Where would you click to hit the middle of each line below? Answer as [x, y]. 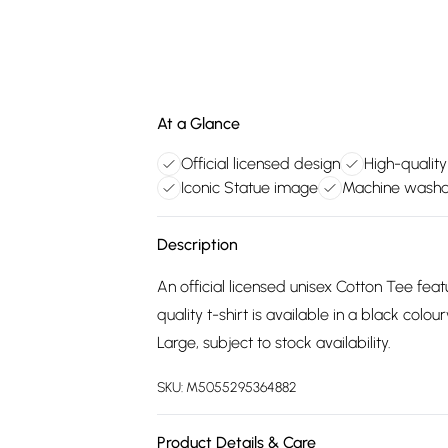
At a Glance [198, 123]
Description [197, 244]
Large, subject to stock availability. [274, 342]
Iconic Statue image [249, 187]
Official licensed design [260, 163]
